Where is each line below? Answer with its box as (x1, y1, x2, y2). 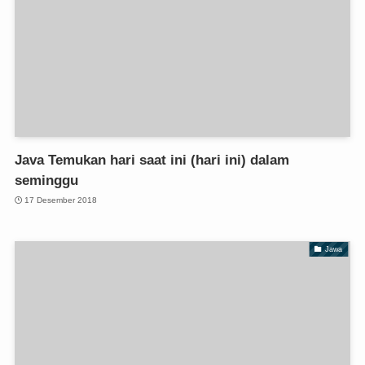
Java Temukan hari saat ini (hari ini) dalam (14, 152, 289, 168)
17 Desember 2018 (24, 196, 98, 205)
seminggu (14, 172, 78, 188)
